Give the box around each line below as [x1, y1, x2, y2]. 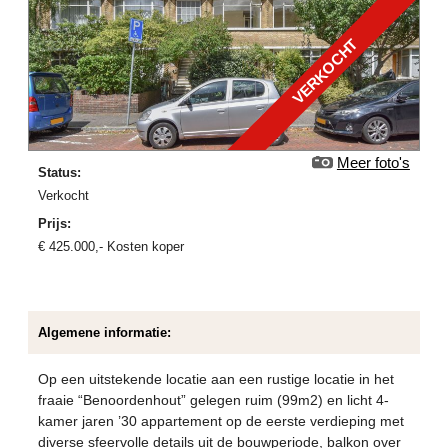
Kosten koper [103, 238, 185, 254]
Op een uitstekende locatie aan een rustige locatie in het [38, 370, 395, 387]
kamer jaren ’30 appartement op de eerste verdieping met [38, 412, 405, 429]
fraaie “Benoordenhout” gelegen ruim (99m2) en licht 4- [38, 391, 390, 408]
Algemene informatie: [38, 324, 172, 340]
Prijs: [38, 215, 72, 231]
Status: [38, 164, 82, 180]
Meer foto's [336, 153, 410, 171]
